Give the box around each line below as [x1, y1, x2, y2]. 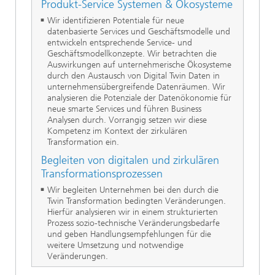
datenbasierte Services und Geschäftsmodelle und [47, 26, 230, 37]
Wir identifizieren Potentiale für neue [47, 15, 184, 26]
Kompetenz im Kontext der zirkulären [47, 125, 187, 136]
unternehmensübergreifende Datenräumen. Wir [47, 81, 225, 92]
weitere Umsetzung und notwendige [47, 239, 184, 250]
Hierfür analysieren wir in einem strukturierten [47, 206, 218, 217]
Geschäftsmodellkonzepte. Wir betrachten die [47, 48, 217, 59]
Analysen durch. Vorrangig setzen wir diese [47, 114, 207, 125]
